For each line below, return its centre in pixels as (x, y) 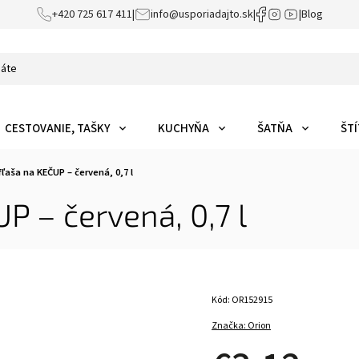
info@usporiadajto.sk (202, 14)
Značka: (230, 326)
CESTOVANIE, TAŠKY (57, 129)
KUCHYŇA (184, 129)
